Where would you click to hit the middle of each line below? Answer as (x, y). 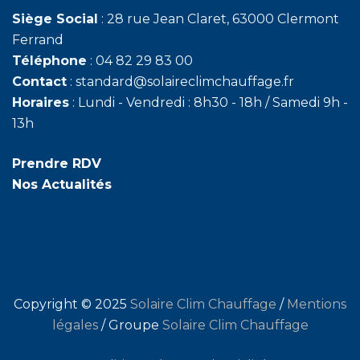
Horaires (41, 103)
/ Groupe (130, 325)
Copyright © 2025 (72, 305)
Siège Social (55, 19)
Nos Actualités (62, 185)
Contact (39, 82)
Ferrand (38, 40)
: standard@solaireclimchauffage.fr (180, 82)
